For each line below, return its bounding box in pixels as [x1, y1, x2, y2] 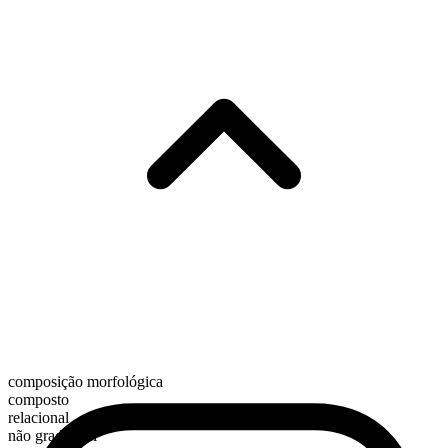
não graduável [8, 427, 97, 445]
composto [8, 391, 69, 409]
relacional [8, 409, 69, 427]
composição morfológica [8, 373, 163, 391]
